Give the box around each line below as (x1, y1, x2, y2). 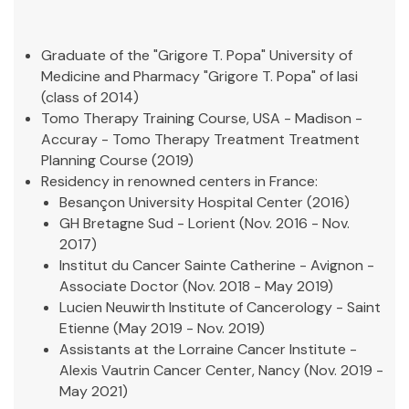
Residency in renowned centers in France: (41, 172, 318, 191)
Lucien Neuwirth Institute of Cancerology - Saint (59, 298, 381, 317)
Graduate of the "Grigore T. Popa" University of (41, 46, 352, 65)
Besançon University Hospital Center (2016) (59, 193, 350, 212)
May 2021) (59, 382, 128, 401)
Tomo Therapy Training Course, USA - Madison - (41, 109, 362, 128)
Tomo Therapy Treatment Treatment (112, 130, 360, 149)
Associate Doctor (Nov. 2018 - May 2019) (59, 277, 333, 296)
